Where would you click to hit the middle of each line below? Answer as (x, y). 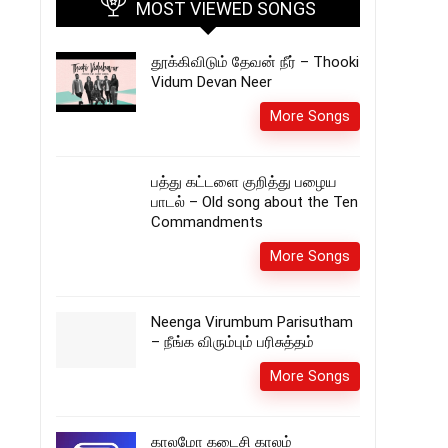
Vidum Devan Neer (211, 82)
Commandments (207, 222)
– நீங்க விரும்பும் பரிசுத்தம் (232, 342)
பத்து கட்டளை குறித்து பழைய (244, 182)
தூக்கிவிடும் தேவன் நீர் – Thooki (255, 62)
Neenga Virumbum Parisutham (252, 322)
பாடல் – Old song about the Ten (254, 202)
